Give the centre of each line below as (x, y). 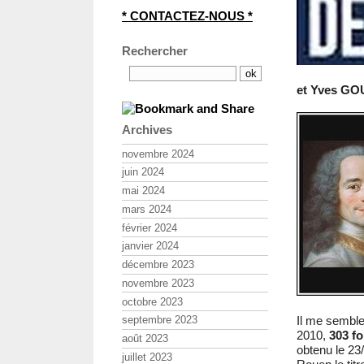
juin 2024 (143, 172)
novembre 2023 (158, 283)
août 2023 (145, 339)
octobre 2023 (152, 301)
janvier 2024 (150, 246)
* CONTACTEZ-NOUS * (187, 15)
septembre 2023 (160, 320)
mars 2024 (147, 209)
